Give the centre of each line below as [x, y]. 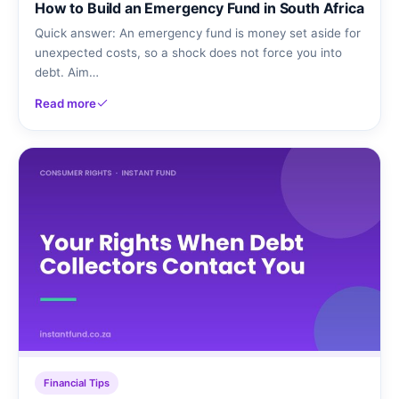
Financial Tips [77, 383]
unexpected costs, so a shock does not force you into [188, 52]
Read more [65, 103]
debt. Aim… [67, 72]
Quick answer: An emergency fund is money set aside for [198, 33]
